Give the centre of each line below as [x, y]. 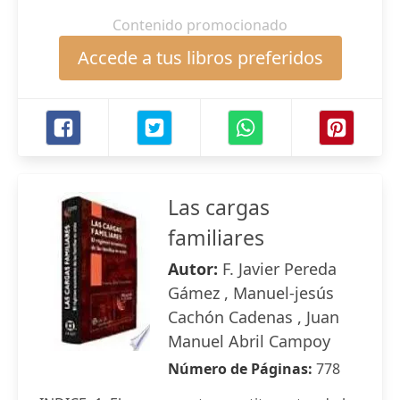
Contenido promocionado [200, 25]
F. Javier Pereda [279, 269]
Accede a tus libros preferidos [200, 58]
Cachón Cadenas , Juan [254, 317]
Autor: [195, 269]
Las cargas [219, 207]
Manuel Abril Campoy [249, 341]
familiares [216, 237]
